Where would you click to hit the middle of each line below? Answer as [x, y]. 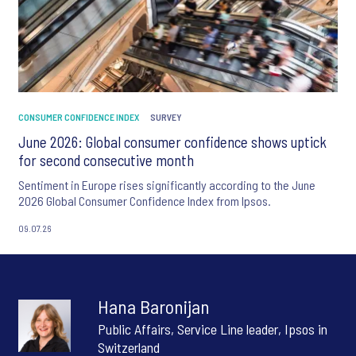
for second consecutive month [106, 161]
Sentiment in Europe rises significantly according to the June [167, 185]
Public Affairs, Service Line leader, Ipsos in [213, 329]
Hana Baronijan [154, 307]
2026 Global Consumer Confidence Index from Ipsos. [145, 201]
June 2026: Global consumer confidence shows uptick [172, 142]
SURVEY [166, 117]
